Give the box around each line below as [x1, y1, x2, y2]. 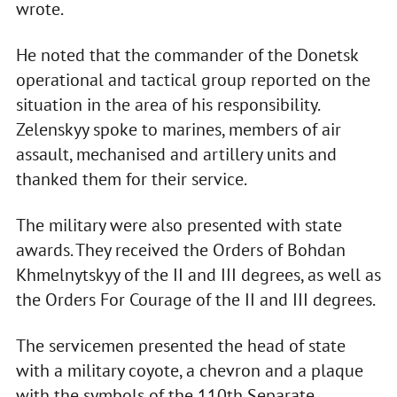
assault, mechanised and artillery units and [15, 143, 337, 167]
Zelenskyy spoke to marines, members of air [15, 118, 341, 142]
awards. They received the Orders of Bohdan [15, 238, 346, 262]
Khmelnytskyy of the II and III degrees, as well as [15, 263, 381, 287]
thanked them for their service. [15, 167, 247, 191]
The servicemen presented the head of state [15, 334, 346, 358]
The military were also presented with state [15, 214, 342, 237]
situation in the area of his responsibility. [15, 93, 319, 117]
